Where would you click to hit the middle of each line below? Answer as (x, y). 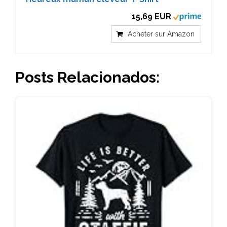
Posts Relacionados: (87, 77)
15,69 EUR (152, 16)
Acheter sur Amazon (161, 34)
